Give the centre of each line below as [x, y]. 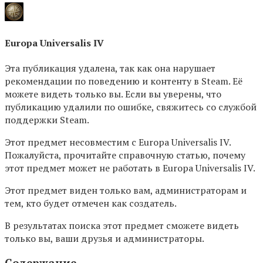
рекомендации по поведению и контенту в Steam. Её [124, 81]
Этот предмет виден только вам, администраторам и [126, 190]
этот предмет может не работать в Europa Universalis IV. [130, 168]
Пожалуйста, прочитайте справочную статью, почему [125, 155]
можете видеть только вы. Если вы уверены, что [113, 94]
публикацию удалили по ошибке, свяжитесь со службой [131, 107]
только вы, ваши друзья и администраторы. [104, 239]
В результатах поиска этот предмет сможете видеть [122, 226]
